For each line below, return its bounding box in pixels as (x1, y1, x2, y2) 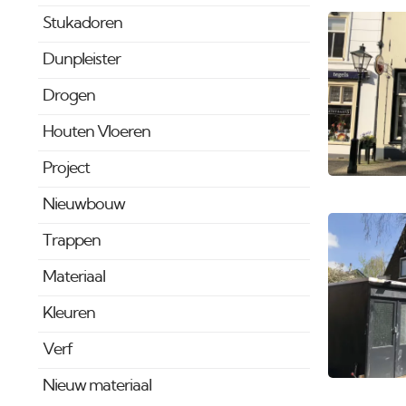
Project (42, 160, 90, 177)
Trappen (42, 233, 101, 249)
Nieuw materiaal (42, 378, 151, 394)
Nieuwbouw (42, 197, 125, 213)
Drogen (42, 88, 95, 104)
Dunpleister (42, 52, 121, 68)
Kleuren (42, 305, 95, 322)
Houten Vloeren (42, 124, 150, 140)
